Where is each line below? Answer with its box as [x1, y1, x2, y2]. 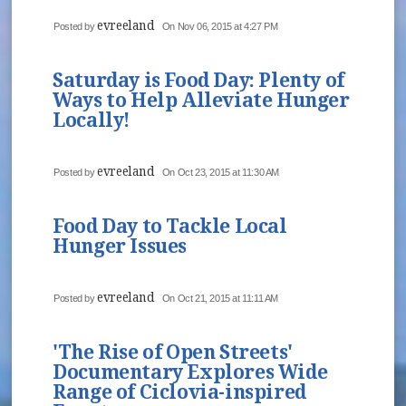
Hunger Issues [53, 235, 187, 258]
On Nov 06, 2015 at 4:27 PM [161, 21, 278, 33]
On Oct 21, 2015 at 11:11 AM [161, 293, 278, 304]
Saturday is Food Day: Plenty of [53, 69, 344, 92]
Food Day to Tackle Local [53, 215, 287, 238]
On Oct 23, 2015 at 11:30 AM [161, 167, 279, 179]
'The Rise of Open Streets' [53, 341, 293, 364]
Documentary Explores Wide [53, 361, 328, 384]
